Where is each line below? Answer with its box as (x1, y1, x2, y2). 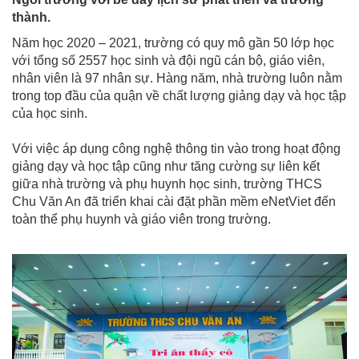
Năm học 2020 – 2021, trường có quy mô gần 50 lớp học (12, 36, 334, 50)
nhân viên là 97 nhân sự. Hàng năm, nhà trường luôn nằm (12, 71, 342, 85)
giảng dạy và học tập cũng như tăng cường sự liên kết (12, 159, 320, 173)
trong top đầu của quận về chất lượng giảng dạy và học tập (12, 89, 346, 103)
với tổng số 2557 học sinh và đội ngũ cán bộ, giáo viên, (12, 54, 325, 67)
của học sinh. (12, 107, 87, 120)
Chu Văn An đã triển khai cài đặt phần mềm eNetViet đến (12, 195, 336, 208)
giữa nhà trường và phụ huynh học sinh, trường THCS (12, 177, 322, 191)
